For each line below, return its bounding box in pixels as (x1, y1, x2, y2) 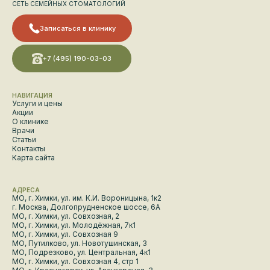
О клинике (12, 117, 49, 127)
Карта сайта (12, 153, 55, 163)
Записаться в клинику (39, 24, 116, 33)
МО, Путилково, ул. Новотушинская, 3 (12, 239, 147, 248)
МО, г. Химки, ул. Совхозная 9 (12, 230, 118, 239)
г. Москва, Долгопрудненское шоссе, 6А (12, 202, 160, 212)
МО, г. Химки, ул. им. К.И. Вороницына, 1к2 (12, 193, 162, 203)
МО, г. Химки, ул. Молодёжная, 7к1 (12, 221, 136, 230)
